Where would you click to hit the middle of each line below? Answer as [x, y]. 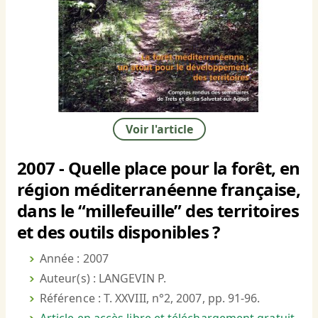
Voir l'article [159, 130]
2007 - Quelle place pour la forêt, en [159, 168]
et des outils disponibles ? [119, 232]
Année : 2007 [74, 259]
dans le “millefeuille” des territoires [158, 211]
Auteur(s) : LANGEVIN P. [103, 279]
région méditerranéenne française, [159, 190]
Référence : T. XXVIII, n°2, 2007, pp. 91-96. [150, 298]
